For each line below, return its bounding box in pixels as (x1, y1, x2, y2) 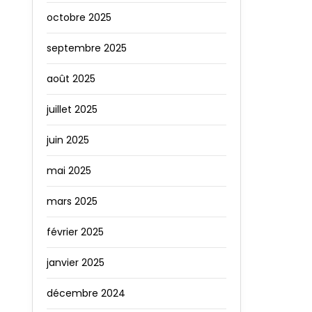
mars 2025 (47, 194, 97, 209)
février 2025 (47, 225, 104, 240)
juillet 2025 (47, 102, 97, 117)
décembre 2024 (47, 286, 125, 301)
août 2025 (47, 72, 95, 86)
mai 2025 (47, 164, 91, 178)
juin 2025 (47, 133, 89, 148)
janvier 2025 (47, 256, 104, 270)
